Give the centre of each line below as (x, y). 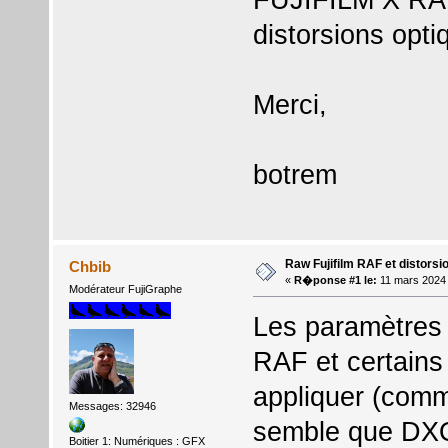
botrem (294, 174)
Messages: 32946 (112, 405)
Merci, (289, 104)
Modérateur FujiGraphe (125, 289)
